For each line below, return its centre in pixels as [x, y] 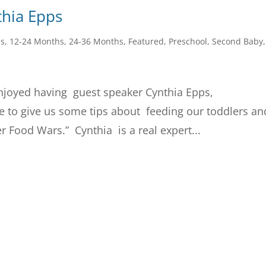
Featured [146, 42]
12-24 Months [37, 42]
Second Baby [238, 42]
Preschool [188, 42]
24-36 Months [96, 42]
